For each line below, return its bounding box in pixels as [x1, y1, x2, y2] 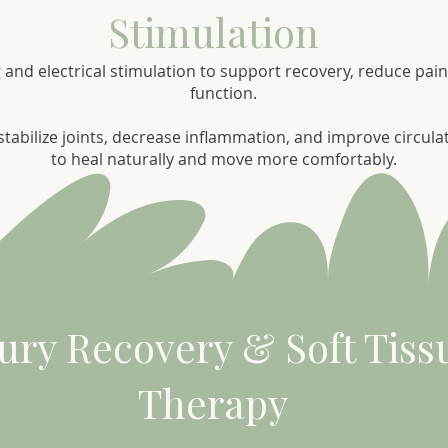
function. [190, 82, 257, 104]
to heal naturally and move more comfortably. [50, 148, 397, 170]
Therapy [138, 376, 288, 429]
